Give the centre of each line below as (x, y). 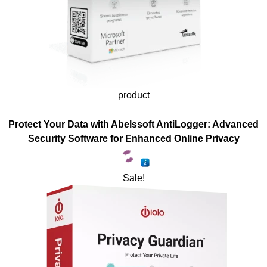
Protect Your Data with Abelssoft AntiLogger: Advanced (133, 124)
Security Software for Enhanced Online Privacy (133, 138)
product (133, 94)
